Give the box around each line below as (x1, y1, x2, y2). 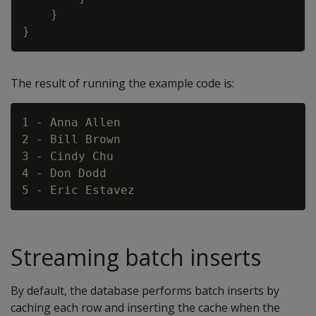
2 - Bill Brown (22, 133, 121, 146)
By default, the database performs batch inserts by (11, 283, 279, 298)
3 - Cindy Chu (22, 150, 114, 163)
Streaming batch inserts (11, 242, 261, 272)
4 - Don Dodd (22, 166, 107, 180)
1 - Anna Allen (22, 116, 121, 129)
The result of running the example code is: (11, 75, 234, 91)
